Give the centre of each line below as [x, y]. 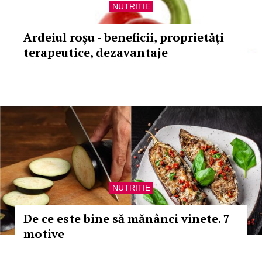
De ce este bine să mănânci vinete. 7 [127, 218]
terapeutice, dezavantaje [96, 52]
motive [44, 234]
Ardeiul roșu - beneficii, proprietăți [124, 37]
